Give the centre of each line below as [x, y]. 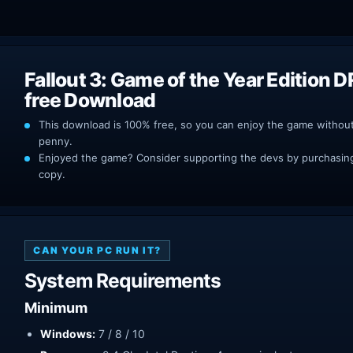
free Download [90, 100]
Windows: [68, 333]
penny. [56, 141]
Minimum [56, 307]
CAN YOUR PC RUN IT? [97, 250]
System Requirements [123, 280]
